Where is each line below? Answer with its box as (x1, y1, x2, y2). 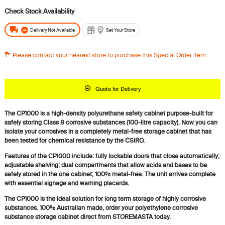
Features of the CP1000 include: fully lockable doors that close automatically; (4, 152, 219, 160)
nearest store (69, 51, 106, 59)
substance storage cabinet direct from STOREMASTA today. (4, 213, 171, 221)
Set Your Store (105, 27, 135, 34)
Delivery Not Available (30, 27, 75, 34)
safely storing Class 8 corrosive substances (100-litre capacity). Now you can (4, 119, 217, 127)
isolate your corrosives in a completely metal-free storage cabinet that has (4, 128, 211, 136)
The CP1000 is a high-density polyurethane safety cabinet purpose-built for (4, 109, 213, 118)
